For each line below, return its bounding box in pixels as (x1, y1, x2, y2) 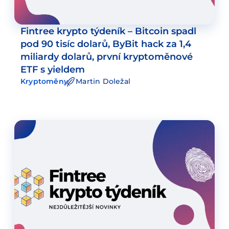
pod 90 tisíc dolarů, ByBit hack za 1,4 (20, 38, 191, 50)
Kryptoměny (20, 77, 68, 86)
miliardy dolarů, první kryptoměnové (20, 51, 193, 63)
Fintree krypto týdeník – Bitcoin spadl (20, 25, 196, 37)
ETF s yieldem (20, 63, 85, 76)
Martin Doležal (76, 77, 130, 86)
